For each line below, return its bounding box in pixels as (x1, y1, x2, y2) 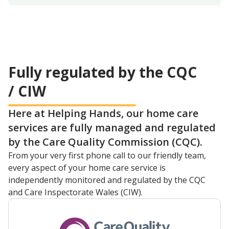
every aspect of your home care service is (8, 162, 166, 174)
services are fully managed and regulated (8, 121, 216, 135)
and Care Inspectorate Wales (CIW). (8, 187, 143, 198)
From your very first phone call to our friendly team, (8, 150, 206, 162)
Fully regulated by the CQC (8, 62, 197, 82)
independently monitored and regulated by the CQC (8, 174, 205, 186)
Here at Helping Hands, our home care (8, 106, 198, 121)
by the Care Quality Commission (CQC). (8, 135, 202, 149)
